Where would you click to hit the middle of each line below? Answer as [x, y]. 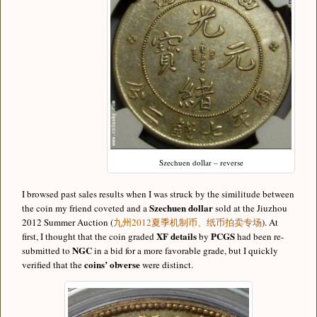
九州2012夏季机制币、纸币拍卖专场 [188, 222]
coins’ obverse [112, 264]
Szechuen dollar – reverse [201, 163]
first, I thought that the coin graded [89, 236]
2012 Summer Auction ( [68, 222]
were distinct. [167, 264]
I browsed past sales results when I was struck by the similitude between [158, 194]
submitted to [47, 250]
